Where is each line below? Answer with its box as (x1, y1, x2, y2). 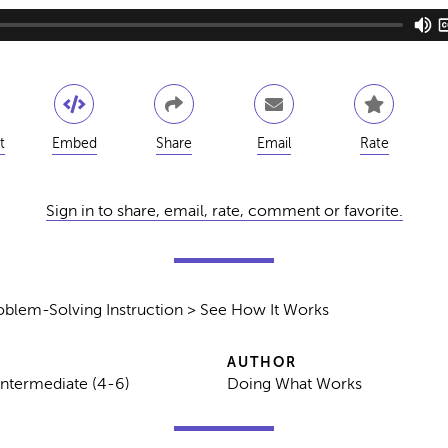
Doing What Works (226, 374, 362, 393)
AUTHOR (226, 353, 297, 370)
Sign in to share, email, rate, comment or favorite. (45, 201, 403, 220)
